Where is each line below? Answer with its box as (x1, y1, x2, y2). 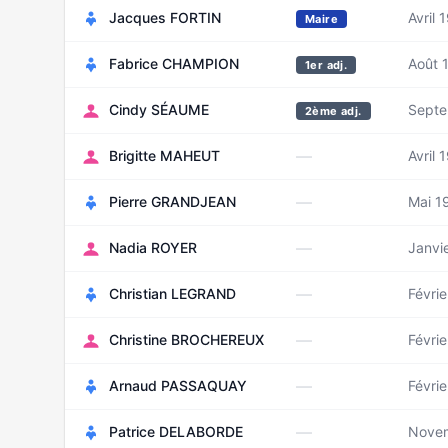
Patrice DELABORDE (109, 423, 243, 440)
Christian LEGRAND (109, 285, 236, 302)
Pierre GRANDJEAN (109, 193, 236, 210)
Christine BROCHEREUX (109, 331, 264, 348)
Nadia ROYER (109, 239, 197, 256)
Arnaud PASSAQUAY (109, 377, 247, 394)
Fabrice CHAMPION (109, 55, 239, 72)
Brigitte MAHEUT (109, 147, 220, 164)
